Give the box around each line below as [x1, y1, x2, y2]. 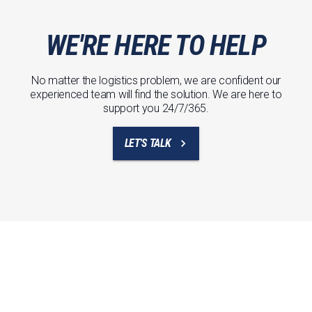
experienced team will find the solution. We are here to [30, 88, 282, 102]
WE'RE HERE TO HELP [46, 29, 266, 63]
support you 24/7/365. [103, 102, 209, 116]
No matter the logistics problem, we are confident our [31, 74, 281, 88]
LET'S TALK [124, 136, 171, 150]
